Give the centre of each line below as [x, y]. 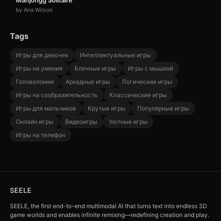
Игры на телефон [40, 135]
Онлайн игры [35, 122]
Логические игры [147, 82]
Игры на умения [39, 69]
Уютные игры [128, 122]
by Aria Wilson [34, 10]
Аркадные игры [88, 82]
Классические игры [138, 95]
